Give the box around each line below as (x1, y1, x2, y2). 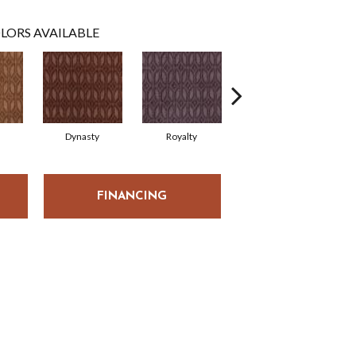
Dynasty (65, 130, 99, 142)
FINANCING (97, 190, 168, 203)
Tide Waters (255, 130, 307, 142)
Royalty (166, 130, 197, 142)
